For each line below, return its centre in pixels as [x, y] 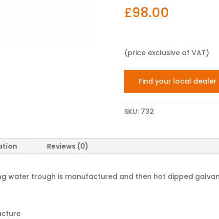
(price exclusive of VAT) [166, 53]
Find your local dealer [178, 81]
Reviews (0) [68, 146]
